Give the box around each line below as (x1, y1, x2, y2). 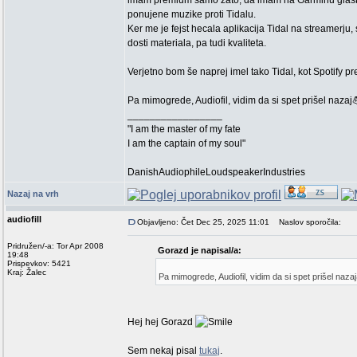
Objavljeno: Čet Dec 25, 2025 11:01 (137, 218, 269, 226)
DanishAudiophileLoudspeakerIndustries (127, 167, 305, 178)
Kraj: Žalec (7, 268, 46, 277)
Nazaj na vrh (7, 189, 59, 198)
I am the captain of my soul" (127, 138, 245, 149)
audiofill (7, 214, 41, 224)
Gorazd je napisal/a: (158, 245, 241, 255)
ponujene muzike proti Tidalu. (127, 9, 256, 20)
